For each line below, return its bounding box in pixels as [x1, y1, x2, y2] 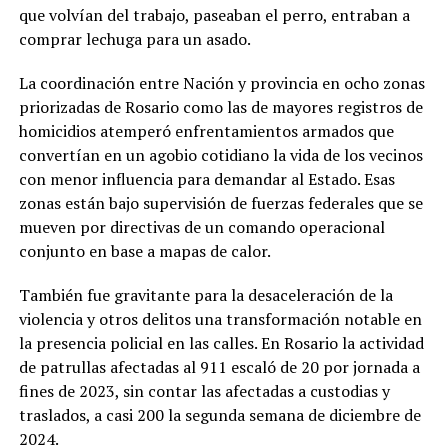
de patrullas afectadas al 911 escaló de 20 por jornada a [18, 355, 420, 378]
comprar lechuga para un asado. [18, 27, 251, 50]
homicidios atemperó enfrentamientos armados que [18, 119, 394, 142]
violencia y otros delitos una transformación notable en [18, 307, 422, 330]
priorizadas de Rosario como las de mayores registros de [18, 95, 423, 118]
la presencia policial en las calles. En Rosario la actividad [18, 331, 424, 354]
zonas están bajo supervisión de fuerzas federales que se [18, 191, 423, 214]
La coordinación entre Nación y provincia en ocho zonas [18, 71, 425, 94]
